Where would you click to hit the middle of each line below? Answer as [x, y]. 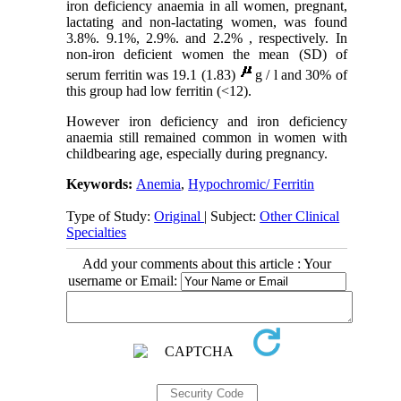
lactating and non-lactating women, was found [207, 22]
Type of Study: [111, 217]
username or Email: [124, 281]
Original [179, 217]
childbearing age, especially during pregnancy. [197, 154]
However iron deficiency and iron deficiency [207, 122]
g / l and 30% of [301, 75]
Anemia [159, 184]
